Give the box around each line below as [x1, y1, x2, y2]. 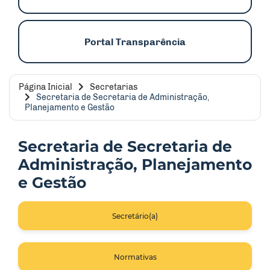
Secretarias [90, 82, 137, 92]
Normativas [113, 252, 157, 262]
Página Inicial [19, 82, 72, 92]
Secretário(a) [112, 211, 158, 221]
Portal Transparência [84, 36, 186, 48]
